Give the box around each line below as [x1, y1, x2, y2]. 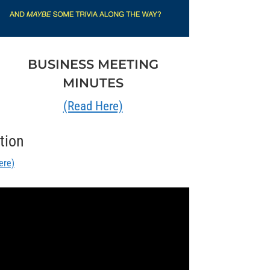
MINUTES [62, 75, 124, 90]
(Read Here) [63, 98, 123, 113]
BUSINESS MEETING [27, 56, 159, 72]
